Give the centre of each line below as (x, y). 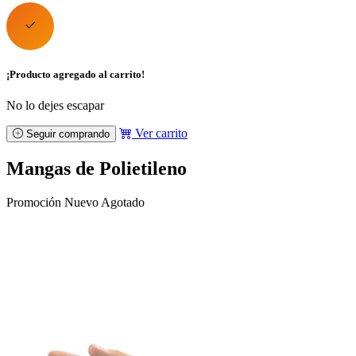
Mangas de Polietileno (97, 168)
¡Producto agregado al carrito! (75, 74)
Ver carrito (160, 133)
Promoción (34, 202)
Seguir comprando (66, 133)
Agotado (123, 202)
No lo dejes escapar (55, 105)
